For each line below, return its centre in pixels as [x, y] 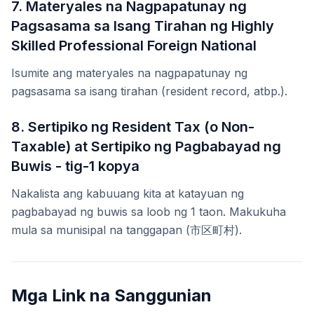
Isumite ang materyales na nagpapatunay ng [129, 73]
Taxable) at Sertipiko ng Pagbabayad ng [146, 147]
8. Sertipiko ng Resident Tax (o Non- [133, 127]
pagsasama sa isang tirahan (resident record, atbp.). [149, 91]
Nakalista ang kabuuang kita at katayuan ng [128, 194]
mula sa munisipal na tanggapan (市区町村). [127, 230]
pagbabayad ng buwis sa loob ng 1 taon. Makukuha [149, 212]
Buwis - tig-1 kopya [75, 166]
